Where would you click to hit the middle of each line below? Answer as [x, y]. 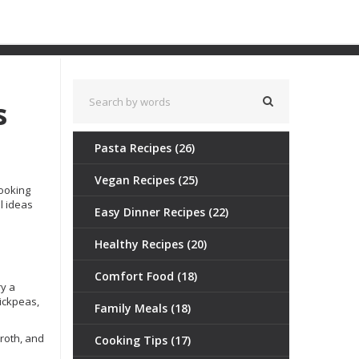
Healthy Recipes [141, 244]
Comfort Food [136, 276]
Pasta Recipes [135, 148]
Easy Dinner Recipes [151, 212]
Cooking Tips [133, 340]
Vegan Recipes [136, 180]
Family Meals [133, 308]
